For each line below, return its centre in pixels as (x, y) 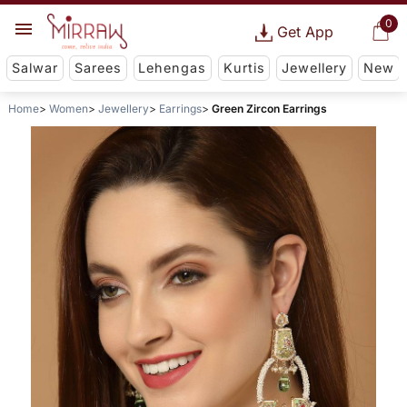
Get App (305, 32)
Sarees (99, 68)
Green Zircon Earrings (269, 109)
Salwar (35, 68)
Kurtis (244, 68)
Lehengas (173, 68)
